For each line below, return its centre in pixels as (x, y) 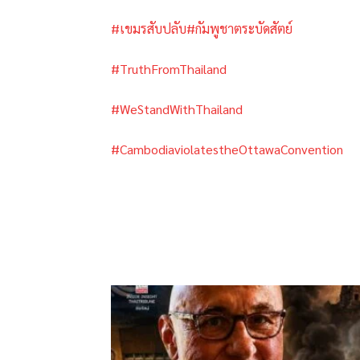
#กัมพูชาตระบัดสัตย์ (239, 29)
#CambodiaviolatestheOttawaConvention (227, 149)
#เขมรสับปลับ (149, 29)
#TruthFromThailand (169, 69)
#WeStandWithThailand (177, 109)
